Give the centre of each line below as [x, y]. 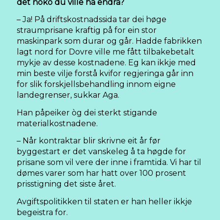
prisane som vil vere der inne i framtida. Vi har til [109, 163]
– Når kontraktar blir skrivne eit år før [89, 141]
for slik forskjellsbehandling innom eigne [96, 84]
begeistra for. [42, 212]
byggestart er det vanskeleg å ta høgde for [101, 152]
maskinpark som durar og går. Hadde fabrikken [109, 41]
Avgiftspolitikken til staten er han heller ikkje [104, 202]
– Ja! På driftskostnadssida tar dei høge [92, 20]
